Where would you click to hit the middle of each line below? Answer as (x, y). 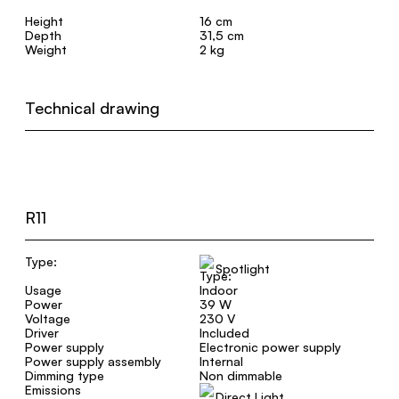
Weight (46, 49)
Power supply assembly (93, 361)
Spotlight (243, 269)
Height (44, 21)
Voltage (48, 318)
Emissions (53, 390)
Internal (221, 361)
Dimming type (65, 375)
